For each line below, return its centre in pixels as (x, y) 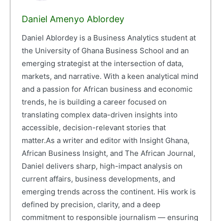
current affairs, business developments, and (98, 179)
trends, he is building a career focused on (94, 102)
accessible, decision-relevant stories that (93, 128)
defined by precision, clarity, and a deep (91, 205)
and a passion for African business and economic (107, 89)
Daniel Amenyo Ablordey (73, 19)
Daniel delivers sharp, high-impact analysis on (102, 166)
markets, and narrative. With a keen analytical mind (110, 76)
